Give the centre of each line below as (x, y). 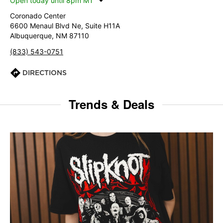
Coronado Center (38, 16)
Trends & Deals (111, 104)
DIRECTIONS (45, 73)
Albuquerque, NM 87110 (50, 36)
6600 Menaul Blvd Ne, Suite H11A (65, 26)
